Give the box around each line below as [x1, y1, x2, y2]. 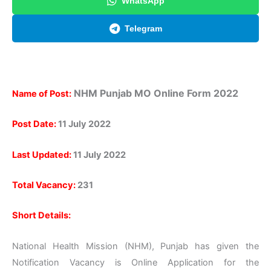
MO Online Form [132, 87, 214, 100]
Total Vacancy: [12, 180, 76, 191]
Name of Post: [12, 88, 71, 100]
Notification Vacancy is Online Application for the [12, 256, 259, 268]
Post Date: [12, 119, 56, 130]
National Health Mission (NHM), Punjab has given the [12, 240, 259, 252]
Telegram [124, 23, 162, 33]
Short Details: [12, 210, 71, 221]
